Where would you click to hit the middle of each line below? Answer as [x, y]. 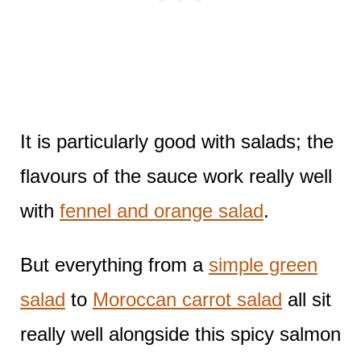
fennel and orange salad [161, 210]
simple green [263, 264]
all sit [306, 299]
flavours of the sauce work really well [176, 176]
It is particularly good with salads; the [176, 141]
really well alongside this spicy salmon [180, 334]
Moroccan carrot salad [187, 299]
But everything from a [114, 264]
